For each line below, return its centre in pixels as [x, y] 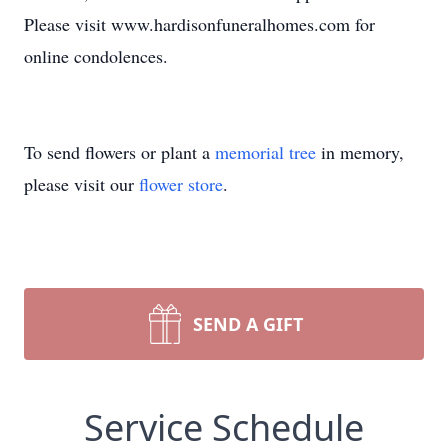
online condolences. [96, 56]
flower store [181, 184]
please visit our [81, 184]
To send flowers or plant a [119, 152]
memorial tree [265, 152]
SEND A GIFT [248, 324]
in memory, [360, 152]
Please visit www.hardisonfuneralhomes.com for [199, 24]
